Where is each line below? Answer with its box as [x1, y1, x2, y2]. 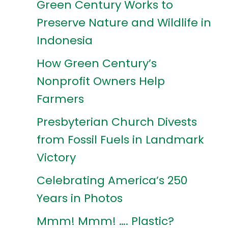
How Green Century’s [37, 55, 157, 71]
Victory [37, 149, 79, 165]
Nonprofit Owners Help [37, 73, 165, 89]
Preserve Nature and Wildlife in [37, 14, 211, 31]
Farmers [37, 91, 84, 107]
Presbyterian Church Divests [37, 113, 197, 130]
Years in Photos [37, 190, 123, 206]
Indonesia [37, 32, 93, 48]
